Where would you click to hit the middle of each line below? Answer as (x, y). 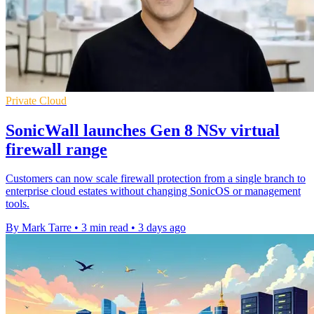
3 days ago (162, 228)
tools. (18, 204)
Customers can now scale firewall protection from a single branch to (156, 179)
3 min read (105, 228)
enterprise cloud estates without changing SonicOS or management (153, 191)
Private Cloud (36, 100)
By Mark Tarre (39, 228)
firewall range (56, 149)
